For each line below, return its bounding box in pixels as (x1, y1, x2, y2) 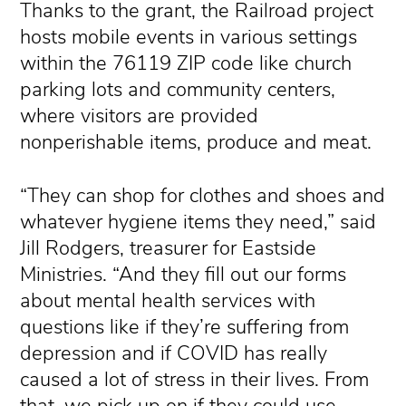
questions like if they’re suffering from (20, 314, 350, 341)
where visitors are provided (20, 102, 259, 130)
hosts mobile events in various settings (20, 24, 358, 52)
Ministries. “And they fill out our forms (20, 261, 347, 288)
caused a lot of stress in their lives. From (20, 366, 370, 393)
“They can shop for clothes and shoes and (20, 182, 386, 209)
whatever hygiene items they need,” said (20, 208, 377, 236)
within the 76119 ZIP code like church (20, 50, 353, 78)
